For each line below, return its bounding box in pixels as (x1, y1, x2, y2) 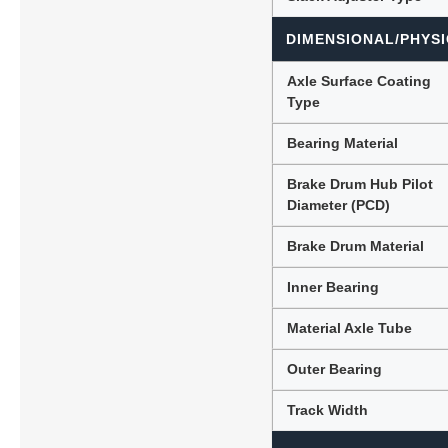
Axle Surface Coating (287, 72, 432, 89)
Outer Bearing (287, 360, 383, 377)
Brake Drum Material (287, 237, 425, 254)
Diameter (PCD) (287, 196, 391, 213)
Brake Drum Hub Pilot (287, 175, 434, 192)
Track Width (287, 401, 369, 418)
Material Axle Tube (287, 319, 413, 336)
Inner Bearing (287, 278, 380, 295)
